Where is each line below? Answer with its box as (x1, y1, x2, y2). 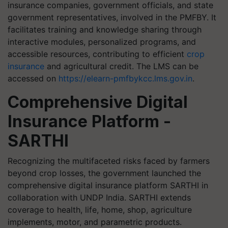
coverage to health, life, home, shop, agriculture (8, 205, 192, 215)
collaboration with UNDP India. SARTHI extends (8, 192, 191, 203)
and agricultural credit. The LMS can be (44, 61, 198, 71)
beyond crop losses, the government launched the (8, 168, 201, 178)
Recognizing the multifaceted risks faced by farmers (8, 156, 210, 166)
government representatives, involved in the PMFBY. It (8, 12, 216, 22)
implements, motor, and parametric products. (8, 217, 182, 227)
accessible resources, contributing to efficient (8, 49, 187, 59)
